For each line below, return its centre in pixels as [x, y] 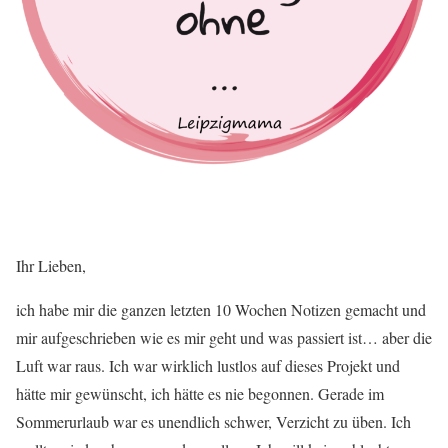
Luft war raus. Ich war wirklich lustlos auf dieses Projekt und [208, 365]
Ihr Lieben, [51, 265]
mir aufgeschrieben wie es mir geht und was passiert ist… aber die [224, 337]
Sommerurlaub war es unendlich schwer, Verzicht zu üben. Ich [213, 421]
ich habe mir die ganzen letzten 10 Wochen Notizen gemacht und [221, 309]
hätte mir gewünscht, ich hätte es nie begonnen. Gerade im [200, 393]
